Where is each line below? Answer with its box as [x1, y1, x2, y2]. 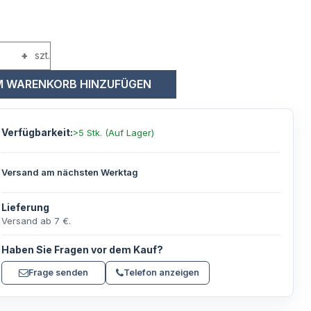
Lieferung [1, 201, 50, 213]
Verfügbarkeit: [1, 126, 74, 138]
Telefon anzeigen [124, 267, 200, 278]
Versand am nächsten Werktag [1, 167, 139, 178]
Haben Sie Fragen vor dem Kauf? [1, 243, 164, 255]
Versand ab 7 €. [1, 215, 72, 226]
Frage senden [28, 267, 89, 278]
